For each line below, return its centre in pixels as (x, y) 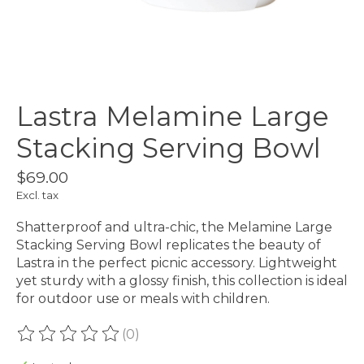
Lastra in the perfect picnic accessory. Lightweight (177, 263)
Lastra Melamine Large (173, 117)
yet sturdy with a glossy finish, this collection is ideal (182, 281)
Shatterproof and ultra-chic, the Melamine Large (174, 227)
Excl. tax (37, 195)
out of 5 (234, 341)
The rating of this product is (107, 341)
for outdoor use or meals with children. (143, 299)
